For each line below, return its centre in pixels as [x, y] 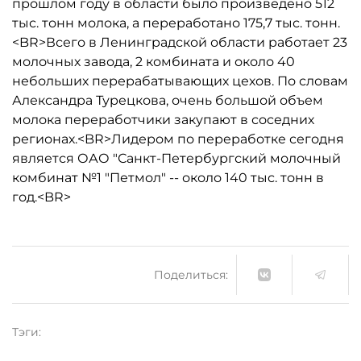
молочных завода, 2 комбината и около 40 [154, 62]
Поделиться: [191, 274]
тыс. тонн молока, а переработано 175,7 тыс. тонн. [176, 23]
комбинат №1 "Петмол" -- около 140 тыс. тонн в [168, 178]
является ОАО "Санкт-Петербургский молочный [176, 158]
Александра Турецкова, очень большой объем [168, 100]
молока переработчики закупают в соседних [163, 120]
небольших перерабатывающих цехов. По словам [180, 81]
